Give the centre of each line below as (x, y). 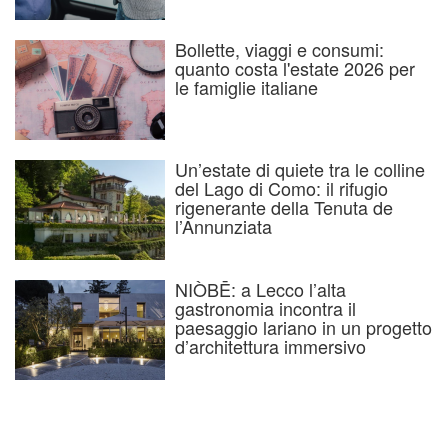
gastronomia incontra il (265, 307)
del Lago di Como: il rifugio (281, 187)
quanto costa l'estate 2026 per (295, 67)
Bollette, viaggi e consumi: (279, 48)
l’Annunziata (223, 225)
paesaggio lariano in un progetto (303, 326)
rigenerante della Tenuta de (284, 206)
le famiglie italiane (246, 86)
